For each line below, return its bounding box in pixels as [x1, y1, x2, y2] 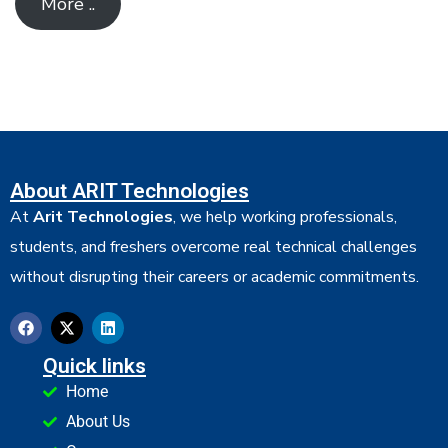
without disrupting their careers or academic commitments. [10, 265, 419, 288]
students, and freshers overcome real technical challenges [10, 235, 417, 258]
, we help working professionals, [173, 205, 397, 228]
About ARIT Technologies [10, 178, 249, 203]
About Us [65, 411, 130, 431]
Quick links [43, 353, 146, 378]
